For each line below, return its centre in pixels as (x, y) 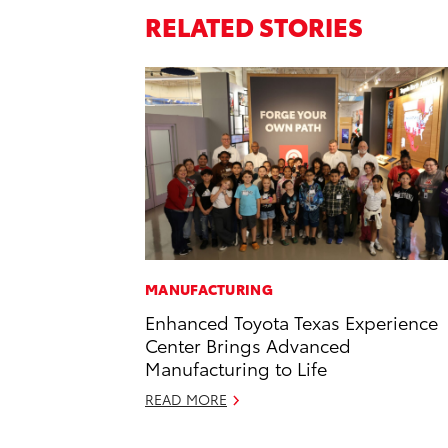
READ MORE (186, 399)
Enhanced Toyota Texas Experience (291, 322)
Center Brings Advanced (248, 345)
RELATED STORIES (254, 25)
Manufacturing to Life (236, 368)
